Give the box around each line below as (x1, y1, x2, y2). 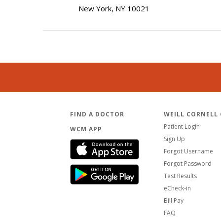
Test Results (164, 171, 197, 180)
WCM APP (70, 124, 102, 133)
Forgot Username (164, 147, 213, 155)
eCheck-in (164, 184, 191, 192)
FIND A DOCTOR (70, 110, 124, 118)
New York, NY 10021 (78, 3, 150, 13)
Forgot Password (164, 159, 212, 168)
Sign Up (164, 134, 185, 143)
